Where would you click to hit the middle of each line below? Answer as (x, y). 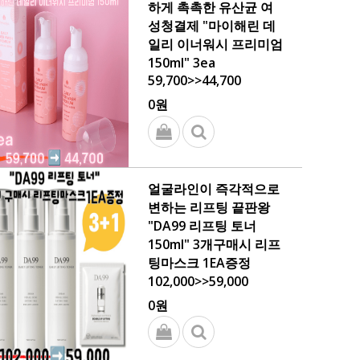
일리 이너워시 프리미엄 (215, 44)
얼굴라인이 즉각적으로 (214, 189)
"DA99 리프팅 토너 (202, 226)
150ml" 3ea (182, 63)
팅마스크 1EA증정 (199, 263)
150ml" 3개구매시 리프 (214, 244)
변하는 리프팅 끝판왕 (209, 207)
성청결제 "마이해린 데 (212, 26)
